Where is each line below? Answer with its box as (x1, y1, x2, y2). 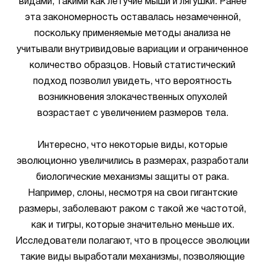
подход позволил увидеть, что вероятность (33, 77, 232, 86)
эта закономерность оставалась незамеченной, (24, 14, 241, 22)
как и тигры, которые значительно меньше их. (31, 221, 234, 230)
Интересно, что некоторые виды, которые (37, 141, 228, 150)
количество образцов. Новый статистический (30, 62, 235, 70)
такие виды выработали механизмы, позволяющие (20, 253, 245, 261)
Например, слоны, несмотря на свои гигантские (27, 189, 238, 198)
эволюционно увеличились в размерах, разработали (17, 157, 248, 166)
